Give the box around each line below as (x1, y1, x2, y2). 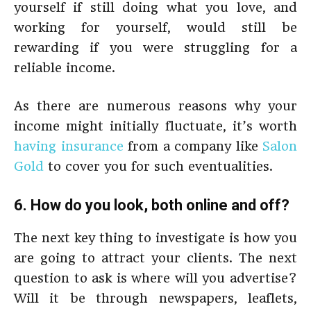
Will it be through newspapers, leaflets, (14, 291, 297, 305)
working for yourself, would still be (14, 20, 297, 35)
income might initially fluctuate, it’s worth (14, 119, 297, 133)
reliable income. (14, 60, 115, 75)
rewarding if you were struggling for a (14, 40, 297, 55)
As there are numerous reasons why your (14, 99, 297, 113)
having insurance (14, 139, 124, 153)
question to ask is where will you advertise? (14, 271, 297, 285)
